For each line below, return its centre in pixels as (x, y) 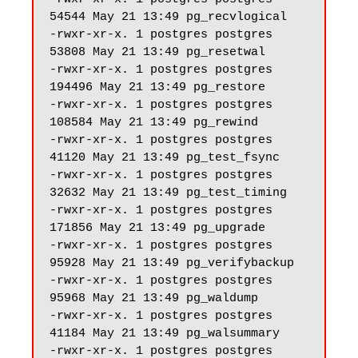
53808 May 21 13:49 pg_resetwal (157, 52)
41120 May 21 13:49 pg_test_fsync (165, 158)
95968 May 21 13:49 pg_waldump (154, 298)
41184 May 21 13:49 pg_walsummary (165, 334)
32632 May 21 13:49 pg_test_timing (168, 193)
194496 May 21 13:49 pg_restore (157, 88)
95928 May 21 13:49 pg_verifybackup (172, 263)
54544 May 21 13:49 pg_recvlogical (168, 17)
